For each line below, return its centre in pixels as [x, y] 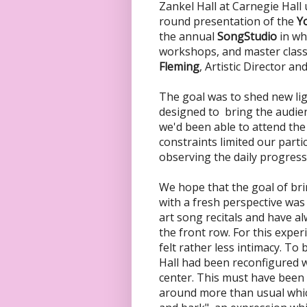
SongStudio [247, 37]
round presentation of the [228, 22]
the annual [188, 37]
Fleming [179, 67]
